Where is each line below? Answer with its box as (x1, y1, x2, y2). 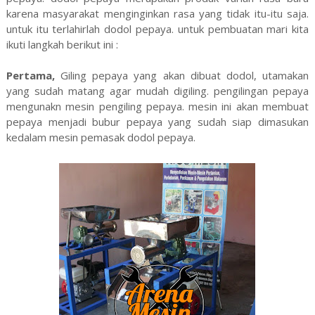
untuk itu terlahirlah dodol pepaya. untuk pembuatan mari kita (6, 22, 309, 36)
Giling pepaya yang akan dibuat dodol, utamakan (54, 68, 309, 82)
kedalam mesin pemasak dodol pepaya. (6, 130, 195, 144)
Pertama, (6, 68, 55, 82)
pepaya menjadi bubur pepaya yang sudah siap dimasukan (6, 115, 309, 129)
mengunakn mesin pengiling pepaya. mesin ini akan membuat (6, 99, 309, 113)
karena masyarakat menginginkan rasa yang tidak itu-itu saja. (6, 6, 309, 20)
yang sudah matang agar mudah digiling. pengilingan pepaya (6, 84, 309, 98)
